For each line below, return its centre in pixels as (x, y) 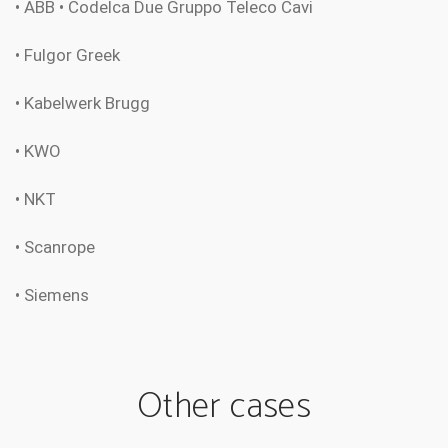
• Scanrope (55, 247)
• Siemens (52, 295)
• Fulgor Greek (67, 55)
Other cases (224, 407)
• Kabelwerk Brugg (82, 103)
